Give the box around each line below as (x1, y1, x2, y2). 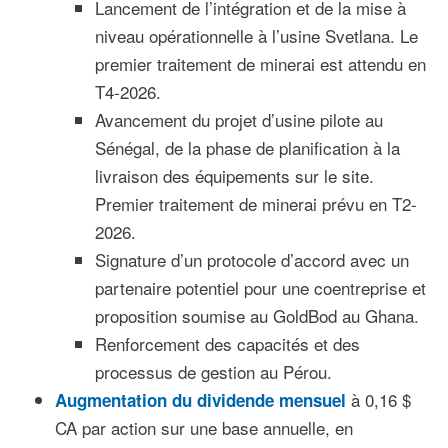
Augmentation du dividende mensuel (54, 388, 351, 412)
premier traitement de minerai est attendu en (94, 51, 426, 76)
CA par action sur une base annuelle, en (54, 415, 353, 440)
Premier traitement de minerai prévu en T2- (94, 191, 417, 216)
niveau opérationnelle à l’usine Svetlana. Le (94, 23, 418, 48)
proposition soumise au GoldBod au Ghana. (94, 303, 419, 328)
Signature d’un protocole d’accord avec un (94, 247, 409, 272)
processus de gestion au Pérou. (94, 359, 332, 384)
